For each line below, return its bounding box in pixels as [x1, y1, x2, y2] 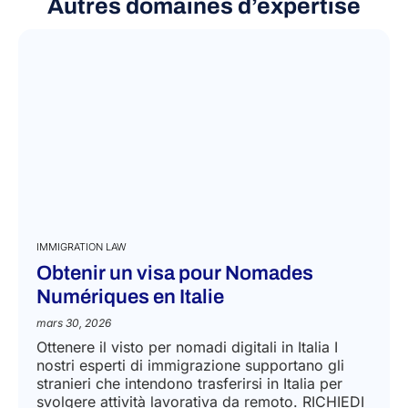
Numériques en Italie [36, 349, 225, 372]
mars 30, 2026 [36, 379, 112, 393]
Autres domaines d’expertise [47, 57, 361, 83]
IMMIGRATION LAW [36, 303, 127, 317]
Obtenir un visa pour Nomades [36, 325, 314, 348]
